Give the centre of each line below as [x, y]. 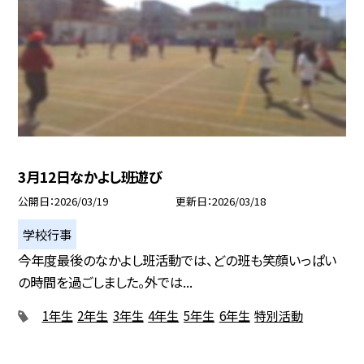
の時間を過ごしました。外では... [106, 282]
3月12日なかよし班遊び [90, 176]
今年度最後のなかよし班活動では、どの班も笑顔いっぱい [178, 260]
